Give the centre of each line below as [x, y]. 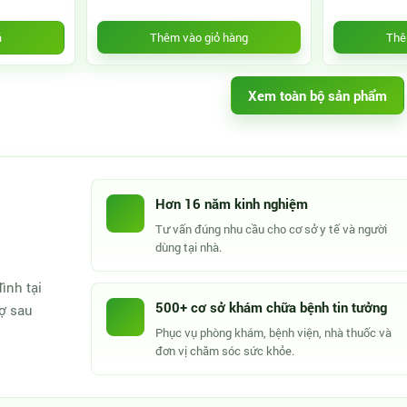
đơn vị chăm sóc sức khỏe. [224, 351]
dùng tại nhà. [188, 247]
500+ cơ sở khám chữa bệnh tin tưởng [271, 307]
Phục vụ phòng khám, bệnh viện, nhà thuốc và [273, 333]
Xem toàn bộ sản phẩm [317, 95]
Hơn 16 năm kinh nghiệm [231, 203]
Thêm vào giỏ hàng [199, 37]
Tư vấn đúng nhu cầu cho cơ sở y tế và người [271, 229]
